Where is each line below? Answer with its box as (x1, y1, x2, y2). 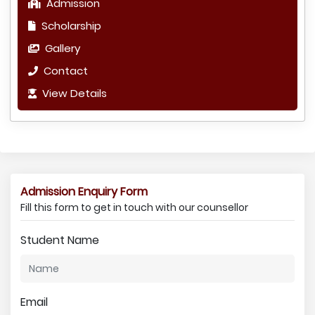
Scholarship (39, 18, 101, 33)
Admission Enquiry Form (20, 184, 148, 200)
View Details (39, 86, 107, 101)
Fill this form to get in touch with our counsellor (20, 200, 248, 214)
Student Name (20, 232, 99, 248)
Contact (41, 63, 88, 78)
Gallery (42, 41, 80, 56)
